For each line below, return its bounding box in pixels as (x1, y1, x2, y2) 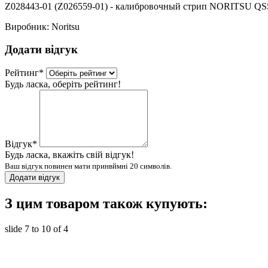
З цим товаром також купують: (5, 196, 208, 212)
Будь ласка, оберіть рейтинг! (5, 79, 121, 90)
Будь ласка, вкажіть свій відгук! (5, 150, 134, 160)
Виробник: (5, 21, 51, 32)
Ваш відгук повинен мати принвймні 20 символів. (5, 162, 172, 171)
